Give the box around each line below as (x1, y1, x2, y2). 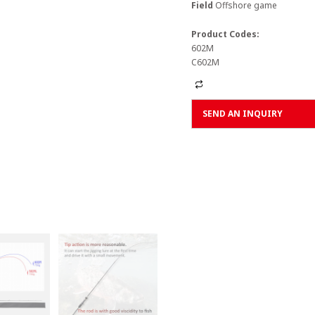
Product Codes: (191, 28, 259, 40)
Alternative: (207, 79, 252, 91)
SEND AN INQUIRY (202, 108, 283, 120)
